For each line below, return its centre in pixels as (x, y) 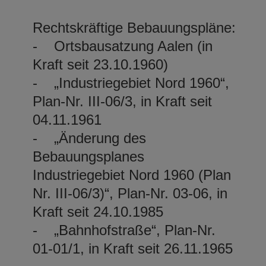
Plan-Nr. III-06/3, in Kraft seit (122, 101)
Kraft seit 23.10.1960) (100, 64)
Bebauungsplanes (88, 156)
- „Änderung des (89, 138)
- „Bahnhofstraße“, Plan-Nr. (124, 230)
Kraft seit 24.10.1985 (98, 211)
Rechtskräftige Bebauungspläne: (134, 27)
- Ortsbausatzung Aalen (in (123, 46)
